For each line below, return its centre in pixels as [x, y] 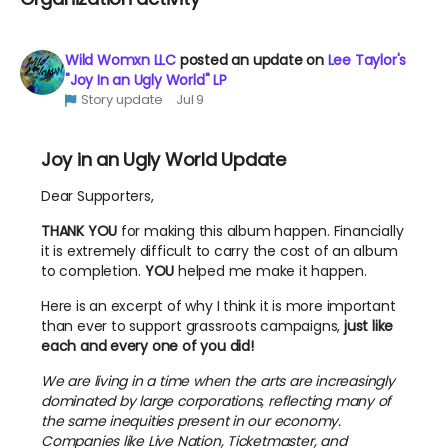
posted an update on [253, 60]
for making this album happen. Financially [260, 231]
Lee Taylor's [367, 60]
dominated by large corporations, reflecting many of [216, 401]
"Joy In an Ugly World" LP [146, 80]
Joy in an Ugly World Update [163, 160]
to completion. [93, 271]
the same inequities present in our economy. [191, 421]
